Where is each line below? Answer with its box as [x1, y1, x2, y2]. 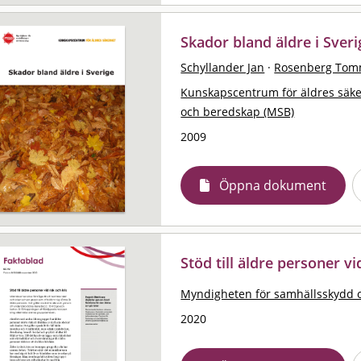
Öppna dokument [219, 176, 327, 194]
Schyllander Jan [180, 59, 265, 75]
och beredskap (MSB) [180, 103, 295, 119]
